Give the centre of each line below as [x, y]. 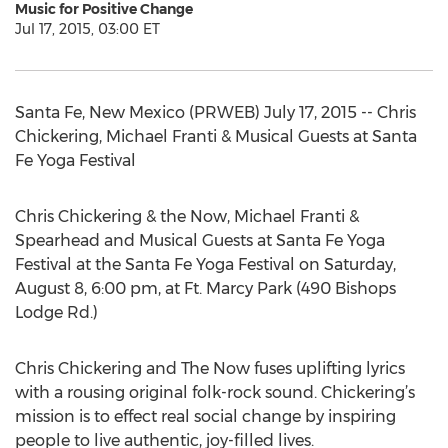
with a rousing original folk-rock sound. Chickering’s [215, 392]
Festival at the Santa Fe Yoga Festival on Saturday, [205, 264]
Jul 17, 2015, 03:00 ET [87, 29]
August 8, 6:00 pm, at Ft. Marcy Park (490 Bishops [205, 288]
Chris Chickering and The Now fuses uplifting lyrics [210, 368]
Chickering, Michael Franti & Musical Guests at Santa [216, 136]
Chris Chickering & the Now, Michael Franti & [187, 216]
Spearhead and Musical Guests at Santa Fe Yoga [200, 240]
